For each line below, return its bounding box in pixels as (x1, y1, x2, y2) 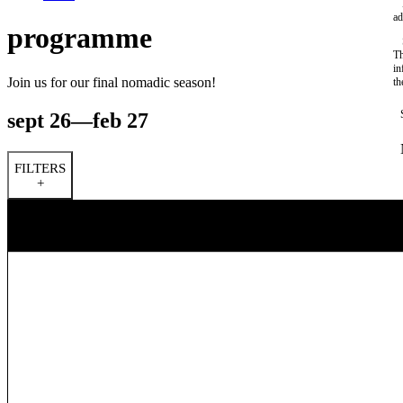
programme (7, 22, 152, 55)
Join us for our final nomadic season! (7, 74, 216, 90)
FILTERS (14, 160, 66, 175)
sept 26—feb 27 (7, 108, 148, 132)
